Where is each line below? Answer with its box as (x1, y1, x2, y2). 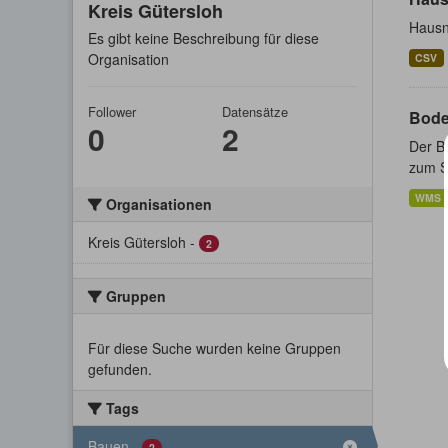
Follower (88, 101, 136, 121)
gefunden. (88, 358, 152, 379)
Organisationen (102, 193, 212, 214)
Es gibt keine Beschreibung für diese (88, 27, 319, 48)
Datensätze (222, 101, 289, 121)
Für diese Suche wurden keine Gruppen (88, 337, 341, 358)
